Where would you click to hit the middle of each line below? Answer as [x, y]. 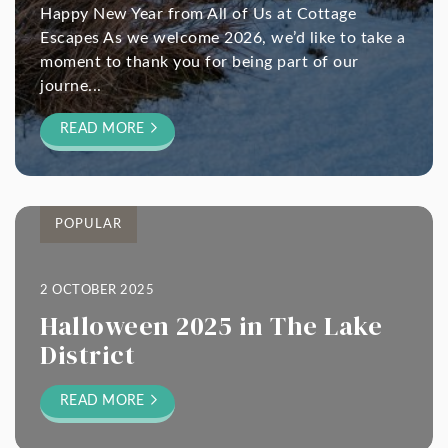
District [87, 355]
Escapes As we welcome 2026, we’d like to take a [223, 38]
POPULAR [88, 224]
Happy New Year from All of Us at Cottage [198, 14]
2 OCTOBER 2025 [97, 290]
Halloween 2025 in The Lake [211, 326]
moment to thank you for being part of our [199, 62]
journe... [71, 86]
